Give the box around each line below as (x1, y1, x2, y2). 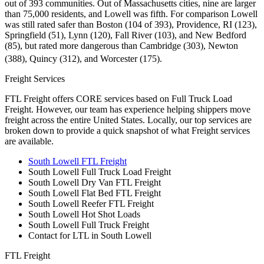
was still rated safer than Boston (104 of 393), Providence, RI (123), (5, 19, 257, 30)
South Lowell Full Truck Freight (28, 220, 149, 230)
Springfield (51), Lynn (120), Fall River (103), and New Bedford (5, 30, 246, 41)
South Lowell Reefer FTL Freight (28, 199, 154, 209)
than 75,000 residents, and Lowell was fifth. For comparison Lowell (5, 9, 258, 19)
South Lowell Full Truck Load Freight (28, 167, 171, 177)
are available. (5, 136, 54, 147)
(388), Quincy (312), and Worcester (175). (5, 54, 162, 64)
